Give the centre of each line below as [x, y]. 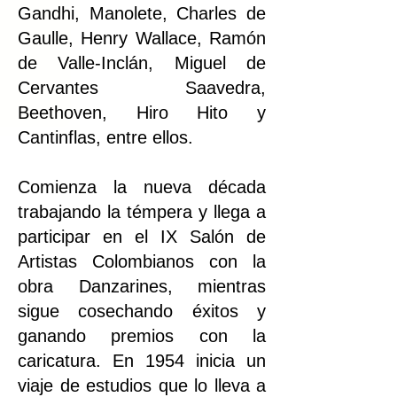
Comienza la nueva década [142, 187]
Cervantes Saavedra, [142, 87]
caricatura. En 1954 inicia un [142, 360]
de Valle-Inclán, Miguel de [142, 62]
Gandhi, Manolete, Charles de [142, 13]
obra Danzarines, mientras [142, 286]
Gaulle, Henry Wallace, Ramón [142, 38]
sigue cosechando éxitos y [142, 311]
